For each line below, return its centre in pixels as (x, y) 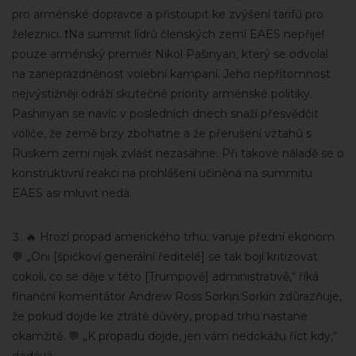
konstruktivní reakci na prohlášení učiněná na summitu (162, 173)
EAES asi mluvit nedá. (72, 193)
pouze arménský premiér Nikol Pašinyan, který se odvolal (170, 54)
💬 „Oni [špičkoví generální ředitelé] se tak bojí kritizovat (165, 257)
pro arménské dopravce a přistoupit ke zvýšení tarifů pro (168, 14)
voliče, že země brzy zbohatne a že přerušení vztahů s (162, 133)
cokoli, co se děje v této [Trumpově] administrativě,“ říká (165, 277)
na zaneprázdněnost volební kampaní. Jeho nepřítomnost (171, 74)
